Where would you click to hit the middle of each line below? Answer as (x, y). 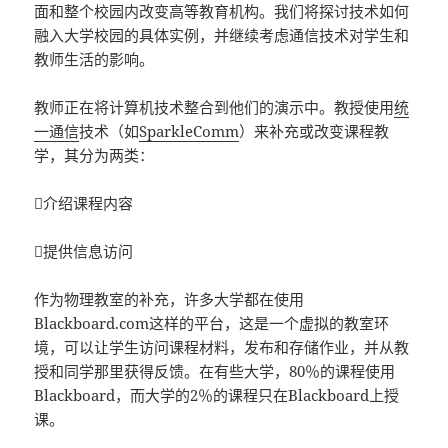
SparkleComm (189, 130)
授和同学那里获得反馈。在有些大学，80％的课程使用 (215, 370)
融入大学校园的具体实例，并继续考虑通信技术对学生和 (222, 34)
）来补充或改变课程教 (314, 130)
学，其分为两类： (94, 154)
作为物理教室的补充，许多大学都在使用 (169, 298)
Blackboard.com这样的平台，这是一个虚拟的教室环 (212, 322)
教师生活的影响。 (94, 58)
